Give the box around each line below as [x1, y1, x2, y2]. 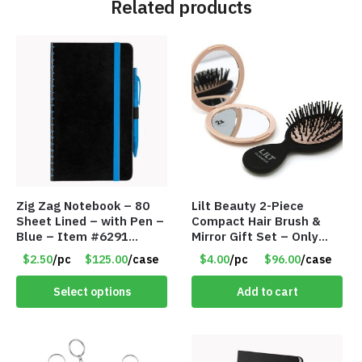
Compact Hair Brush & [192, 213, 322, 229]
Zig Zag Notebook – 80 [16, 197, 149, 213]
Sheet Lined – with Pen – [16, 213, 164, 229]
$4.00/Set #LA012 [192, 243, 301, 259]
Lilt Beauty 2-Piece [192, 197, 305, 213]
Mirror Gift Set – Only [192, 228, 319, 244]
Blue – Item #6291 [16, 228, 128, 244]
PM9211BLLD [16, 243, 92, 259]
